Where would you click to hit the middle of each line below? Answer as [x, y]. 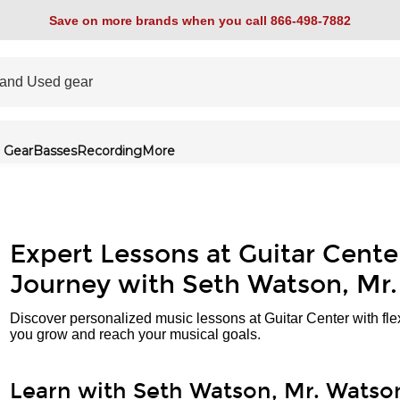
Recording [109, 151]
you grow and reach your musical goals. [135, 334]
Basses [55, 151]
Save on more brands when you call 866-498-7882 [200, 20]
